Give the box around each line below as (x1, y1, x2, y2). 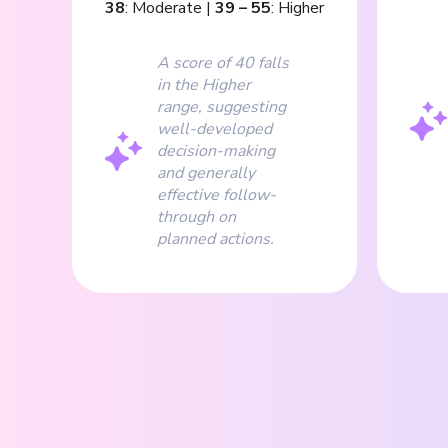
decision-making (157, 139, 275, 162)
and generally (157, 161, 255, 184)
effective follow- (157, 183, 276, 206)
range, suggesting (157, 95, 286, 118)
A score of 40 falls (157, 51, 289, 74)
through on (157, 205, 236, 228)
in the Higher (157, 73, 251, 96)
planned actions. (157, 227, 274, 250)
